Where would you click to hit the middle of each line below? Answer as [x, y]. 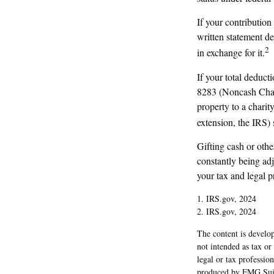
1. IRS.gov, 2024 [227, 198]
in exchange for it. [231, 53]
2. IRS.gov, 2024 [227, 211]
